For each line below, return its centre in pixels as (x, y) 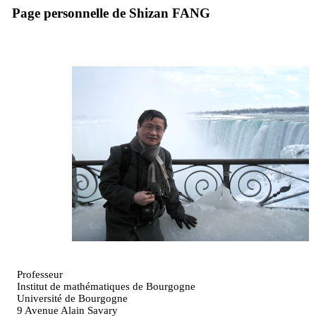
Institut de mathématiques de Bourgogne (106, 287)
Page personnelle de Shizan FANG (111, 13)
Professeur (40, 275)
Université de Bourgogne (72, 299)
